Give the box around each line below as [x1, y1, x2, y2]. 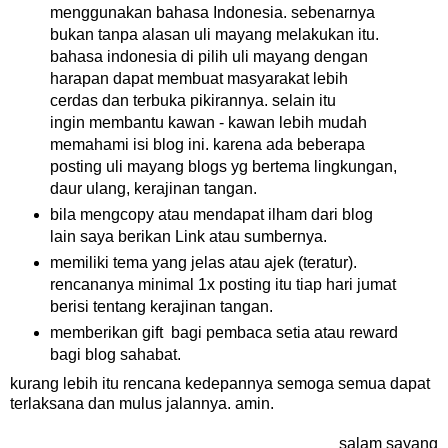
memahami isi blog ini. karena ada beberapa [49, 136, 365, 154]
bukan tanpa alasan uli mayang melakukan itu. [49, 26, 379, 44]
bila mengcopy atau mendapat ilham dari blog [49, 206, 373, 224]
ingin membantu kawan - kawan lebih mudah [49, 114, 367, 132]
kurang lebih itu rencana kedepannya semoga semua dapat [10, 374, 430, 392]
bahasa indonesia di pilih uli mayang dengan [49, 48, 368, 66]
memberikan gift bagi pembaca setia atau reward [49, 324, 398, 342]
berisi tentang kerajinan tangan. [49, 298, 273, 316]
